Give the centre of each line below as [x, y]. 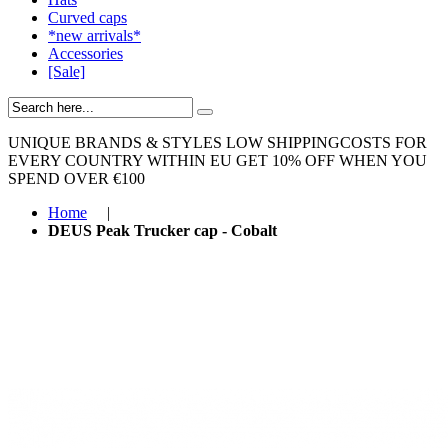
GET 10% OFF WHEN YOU [331, 160]
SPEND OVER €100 [76, 178]
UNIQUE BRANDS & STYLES [115, 142]
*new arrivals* [94, 35]
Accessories [85, 53]
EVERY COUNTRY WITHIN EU [120, 160]
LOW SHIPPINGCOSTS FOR [326, 142]
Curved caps [87, 17]
